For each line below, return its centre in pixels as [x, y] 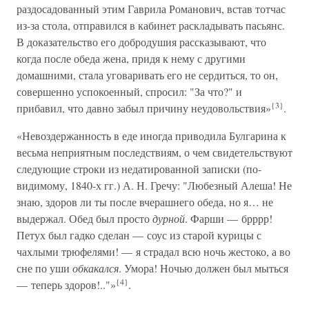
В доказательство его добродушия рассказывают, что [141, 42]
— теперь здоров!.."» [66, 285]
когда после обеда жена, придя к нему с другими [131, 58]
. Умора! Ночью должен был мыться [203, 268]
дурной [169, 218]
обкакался [96, 268]
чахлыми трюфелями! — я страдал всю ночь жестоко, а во [153, 251]
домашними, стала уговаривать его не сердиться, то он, [147, 75]
